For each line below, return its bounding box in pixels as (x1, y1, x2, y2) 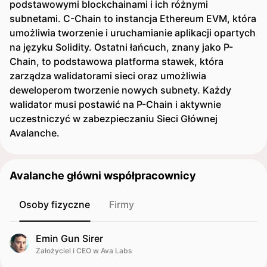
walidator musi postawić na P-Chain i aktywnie (10, 98, 221, 110)
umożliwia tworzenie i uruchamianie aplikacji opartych (10, 27, 256, 39)
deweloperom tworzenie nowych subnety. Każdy (10, 84, 231, 96)
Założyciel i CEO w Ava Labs (36, 246, 132, 255)
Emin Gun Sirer (36, 232, 103, 244)
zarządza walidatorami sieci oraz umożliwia (10, 70, 206, 82)
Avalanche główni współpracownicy (10, 169, 196, 182)
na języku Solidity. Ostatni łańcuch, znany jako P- (10, 41, 233, 53)
